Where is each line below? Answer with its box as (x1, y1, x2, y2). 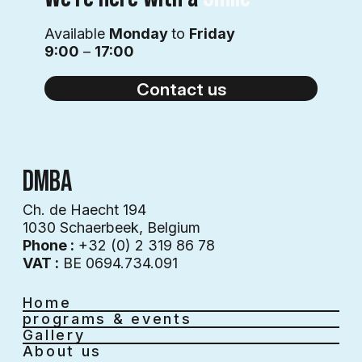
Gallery (22, 326, 86, 343)
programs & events (22, 309, 192, 327)
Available (44, 24, 110, 42)
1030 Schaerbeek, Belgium (22, 219, 200, 237)
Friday (189, 24, 236, 42)
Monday (109, 24, 172, 42)
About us (22, 342, 103, 360)
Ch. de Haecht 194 (22, 201, 146, 219)
